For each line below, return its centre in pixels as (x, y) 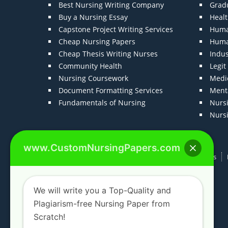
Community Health (91, 66)
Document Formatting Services (111, 91)
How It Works (195, 157)
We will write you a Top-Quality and (102, 190)
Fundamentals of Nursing (102, 103)
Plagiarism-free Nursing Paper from (102, 204)
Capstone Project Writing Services (116, 30)
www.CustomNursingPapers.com (102, 148)
